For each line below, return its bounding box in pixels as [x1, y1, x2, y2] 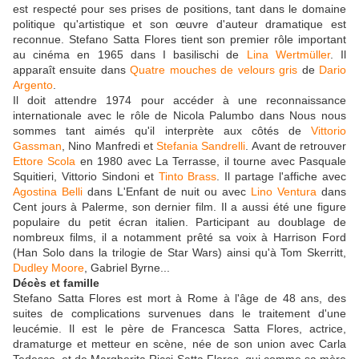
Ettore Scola [13, 154, 76, 167]
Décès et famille [13, 276, 99, 289]
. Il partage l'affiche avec [216, 169, 347, 183]
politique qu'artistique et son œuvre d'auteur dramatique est [13, 17, 346, 30]
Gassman [13, 139, 62, 152]
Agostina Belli [13, 184, 83, 198]
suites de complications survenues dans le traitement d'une [13, 306, 346, 320]
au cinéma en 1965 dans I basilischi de [13, 47, 247, 61]
